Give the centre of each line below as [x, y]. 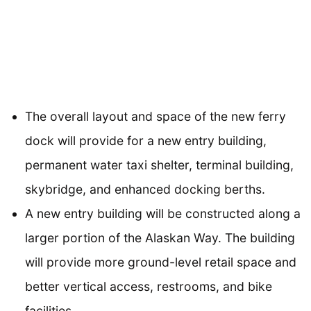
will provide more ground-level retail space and [161, 262]
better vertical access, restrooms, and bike [149, 286]
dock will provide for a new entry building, [146, 140]
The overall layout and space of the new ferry [155, 116]
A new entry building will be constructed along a [163, 213]
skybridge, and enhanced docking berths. [145, 189]
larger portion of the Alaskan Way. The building [160, 237]
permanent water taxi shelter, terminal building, [159, 165]
